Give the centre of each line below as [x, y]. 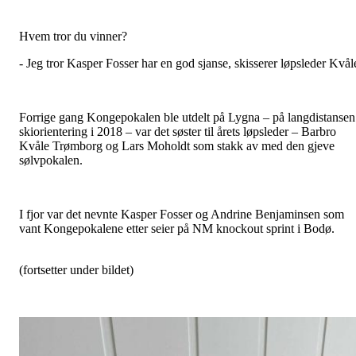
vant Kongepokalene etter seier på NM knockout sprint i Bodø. [177, 229]
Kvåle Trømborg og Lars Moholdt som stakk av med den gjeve [177, 146]
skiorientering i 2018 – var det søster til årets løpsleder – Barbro [178, 132]
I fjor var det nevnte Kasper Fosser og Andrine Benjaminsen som [182, 215]
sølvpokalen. [51, 161]
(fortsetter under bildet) [76, 270]
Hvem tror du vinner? [73, 37]
